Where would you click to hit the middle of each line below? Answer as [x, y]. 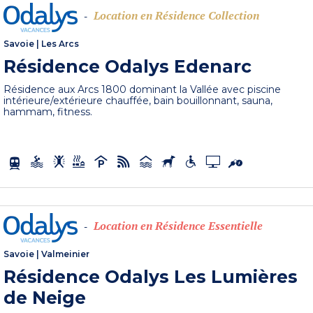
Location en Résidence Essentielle [179, 226]
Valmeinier [66, 254]
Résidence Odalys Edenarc [128, 67]
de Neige [45, 297]
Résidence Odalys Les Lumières [151, 276]
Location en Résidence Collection [177, 16]
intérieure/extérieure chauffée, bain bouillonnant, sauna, [138, 101]
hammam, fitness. [48, 112]
